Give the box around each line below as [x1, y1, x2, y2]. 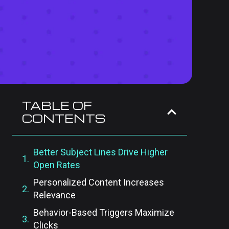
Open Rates [33, 159, 80, 170]
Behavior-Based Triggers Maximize [33, 207, 174, 218]
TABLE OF [21, 98, 92, 112]
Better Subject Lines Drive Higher [33, 147, 168, 157]
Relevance [33, 190, 76, 200]
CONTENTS [21, 111, 105, 125]
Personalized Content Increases [33, 177, 164, 188]
